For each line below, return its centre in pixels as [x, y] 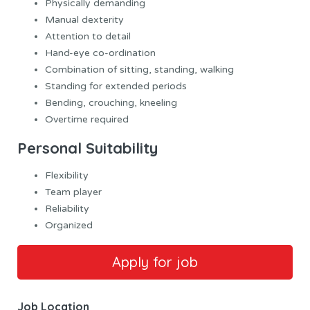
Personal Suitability [88, 148]
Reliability [67, 208]
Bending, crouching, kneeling [111, 103]
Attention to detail [88, 36]
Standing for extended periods [116, 86]
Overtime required [87, 119]
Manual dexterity [84, 20]
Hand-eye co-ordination [100, 53]
